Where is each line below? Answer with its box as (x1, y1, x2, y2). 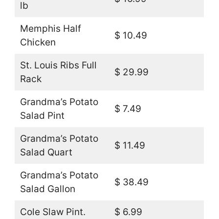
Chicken (20, 36, 56, 48)
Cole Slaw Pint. (20, 206, 86, 218)
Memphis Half (20, 22, 81, 34)
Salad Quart (20, 146, 72, 158)
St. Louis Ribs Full (20, 59, 97, 71)
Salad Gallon (20, 183, 75, 195)
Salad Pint (20, 109, 65, 121)
